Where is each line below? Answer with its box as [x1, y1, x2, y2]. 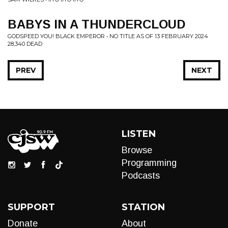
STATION [122, 202, 165, 213]
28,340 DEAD [8, 40, 42, 47]
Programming [122, 158, 177, 168]
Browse [122, 145, 152, 155]
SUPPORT [8, 202, 55, 213]
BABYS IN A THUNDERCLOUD [8, 17, 185, 31]
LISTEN [122, 128, 156, 139]
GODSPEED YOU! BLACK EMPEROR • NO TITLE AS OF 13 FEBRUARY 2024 [8, 33, 208, 40]
